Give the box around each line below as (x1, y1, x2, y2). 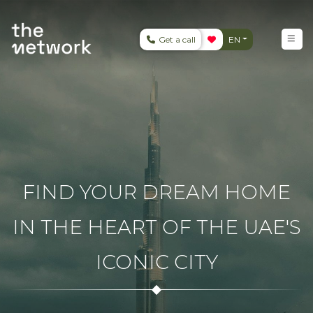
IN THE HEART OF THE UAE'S (12, 215, 301, 239)
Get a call (156, 34, 196, 45)
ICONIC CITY (95, 250, 218, 274)
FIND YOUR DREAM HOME (22, 180, 291, 204)
